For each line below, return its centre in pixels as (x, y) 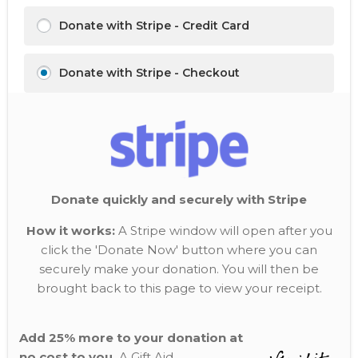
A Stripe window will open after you (223, 231)
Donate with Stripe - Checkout (149, 73)
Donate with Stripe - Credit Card (154, 26)
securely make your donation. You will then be (179, 269)
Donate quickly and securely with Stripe (179, 199)
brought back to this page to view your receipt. (179, 288)
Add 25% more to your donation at (131, 338)
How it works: (70, 231)
